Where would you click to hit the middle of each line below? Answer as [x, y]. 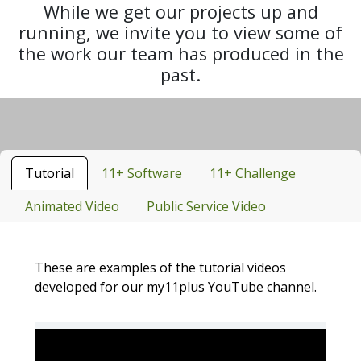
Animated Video [72, 206]
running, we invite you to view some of [180, 32]
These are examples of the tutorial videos [160, 267]
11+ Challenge [253, 173]
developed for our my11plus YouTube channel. [176, 286]
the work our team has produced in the [180, 53]
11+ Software [142, 173]
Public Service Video [206, 206]
